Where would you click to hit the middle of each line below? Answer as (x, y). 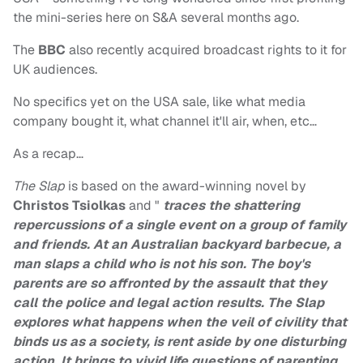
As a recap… (48, 154)
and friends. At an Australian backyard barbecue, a (177, 245)
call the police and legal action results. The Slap (169, 303)
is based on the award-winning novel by (186, 186)
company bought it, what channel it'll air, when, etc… (165, 122)
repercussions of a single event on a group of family (179, 225)
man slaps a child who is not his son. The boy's (162, 264)
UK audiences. (55, 70)
